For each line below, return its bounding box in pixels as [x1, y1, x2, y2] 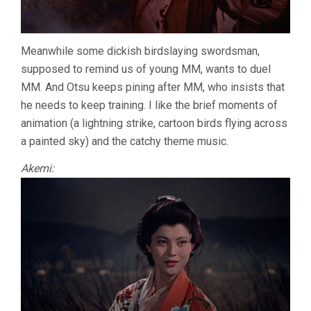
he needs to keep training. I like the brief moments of [21, 99, 278, 112]
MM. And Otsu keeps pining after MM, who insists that [21, 81, 285, 94]
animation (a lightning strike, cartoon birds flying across [21, 117, 287, 131]
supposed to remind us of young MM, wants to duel [21, 62, 271, 76]
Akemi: [21, 162, 54, 176]
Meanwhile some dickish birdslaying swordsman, [21, 44, 260, 58]
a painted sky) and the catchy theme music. [21, 135, 228, 149]
